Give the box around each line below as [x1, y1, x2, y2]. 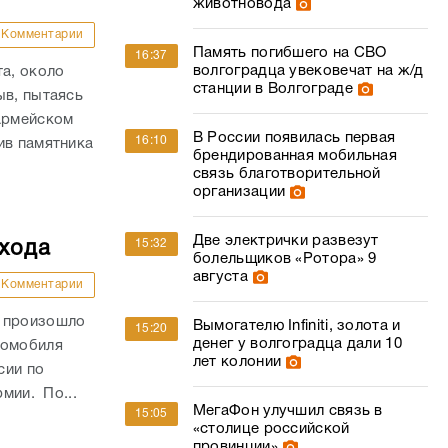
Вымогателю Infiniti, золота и [192, 319, 401, 333]
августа [192, 270, 248, 284]
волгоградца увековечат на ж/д [192, 64, 424, 78]
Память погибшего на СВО [192, 46, 387, 60]
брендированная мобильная [192, 149, 398, 163]
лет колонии [192, 355, 282, 369]
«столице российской [192, 422, 350, 436]
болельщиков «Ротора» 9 [192, 252, 377, 266]
